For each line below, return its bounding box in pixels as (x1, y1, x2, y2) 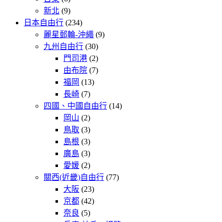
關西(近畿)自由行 (44, 173, 104, 182)
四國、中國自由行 (44, 102, 107, 111)
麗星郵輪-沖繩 (44, 30, 94, 39)
